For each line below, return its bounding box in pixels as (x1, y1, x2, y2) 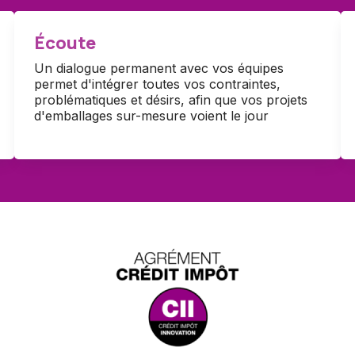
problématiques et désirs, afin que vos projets (33, 92, 307, 109)
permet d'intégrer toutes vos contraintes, (33, 76, 281, 93)
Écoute (33, 30, 96, 55)
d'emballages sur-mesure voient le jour (33, 108, 269, 124)
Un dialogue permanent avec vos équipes (33, 60, 284, 77)
